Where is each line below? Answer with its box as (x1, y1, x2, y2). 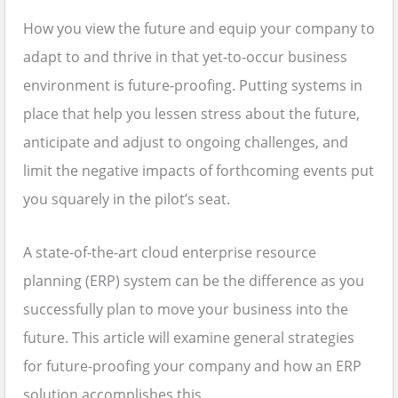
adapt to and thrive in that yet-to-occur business (23, 47, 347, 68)
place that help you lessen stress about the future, (23, 104, 360, 124)
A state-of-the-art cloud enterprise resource (23, 243, 316, 263)
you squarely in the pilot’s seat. (23, 189, 230, 210)
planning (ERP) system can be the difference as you (23, 271, 364, 291)
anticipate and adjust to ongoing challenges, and (23, 132, 348, 153)
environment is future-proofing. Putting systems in (23, 76, 362, 96)
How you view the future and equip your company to (23, 19, 375, 39)
